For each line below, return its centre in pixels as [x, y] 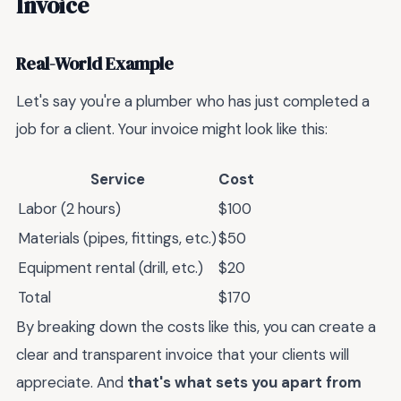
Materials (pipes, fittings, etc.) [117, 239]
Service [117, 179]
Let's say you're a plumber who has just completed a [193, 101]
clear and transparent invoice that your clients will [183, 355]
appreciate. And [72, 383]
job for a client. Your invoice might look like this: [172, 128]
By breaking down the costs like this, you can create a [196, 327]
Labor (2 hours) [69, 209]
